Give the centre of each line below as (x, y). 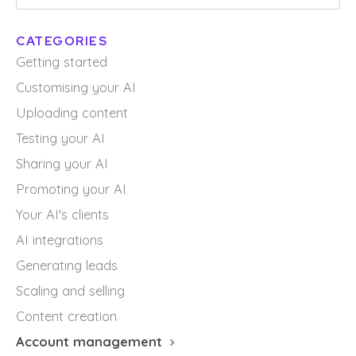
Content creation (66, 316)
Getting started (62, 62)
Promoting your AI (71, 189)
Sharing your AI (62, 164)
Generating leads (67, 265)
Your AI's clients (62, 215)
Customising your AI (76, 87)
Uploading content (72, 113)
